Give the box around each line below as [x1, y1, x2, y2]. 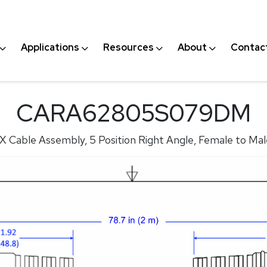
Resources [103, 41, 154, 54]
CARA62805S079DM [16, 97, 251, 129]
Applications [21, 41, 80, 54]
